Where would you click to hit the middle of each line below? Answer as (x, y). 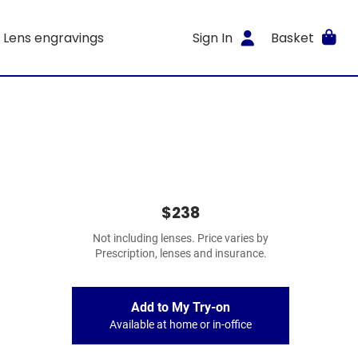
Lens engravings (53, 38)
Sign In (213, 38)
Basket (292, 38)
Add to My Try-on (181, 307)
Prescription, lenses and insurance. (181, 254)
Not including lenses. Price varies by (181, 239)
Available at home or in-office (181, 325)
